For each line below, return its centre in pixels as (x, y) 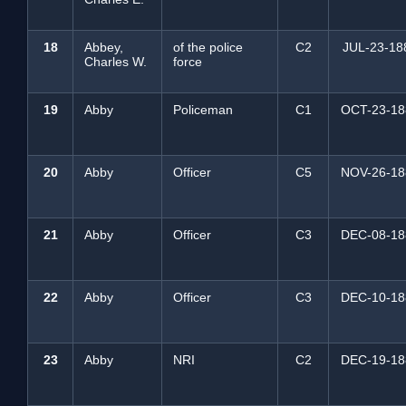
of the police (208, 47)
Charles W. (116, 62)
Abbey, (104, 47)
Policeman (203, 110)
